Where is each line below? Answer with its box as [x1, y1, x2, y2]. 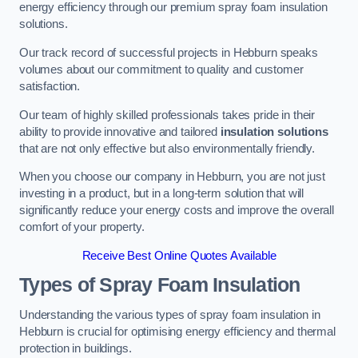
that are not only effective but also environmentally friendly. [19, 141, 315, 155]
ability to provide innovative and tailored [19, 125, 221, 138]
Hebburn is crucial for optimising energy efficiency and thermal [19, 324, 336, 338]
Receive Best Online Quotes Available [82, 249, 276, 262]
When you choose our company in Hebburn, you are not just [19, 170, 325, 184]
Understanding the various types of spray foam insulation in [19, 308, 320, 321]
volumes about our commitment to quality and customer [19, 62, 304, 76]
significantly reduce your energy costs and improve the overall [19, 204, 334, 217]
